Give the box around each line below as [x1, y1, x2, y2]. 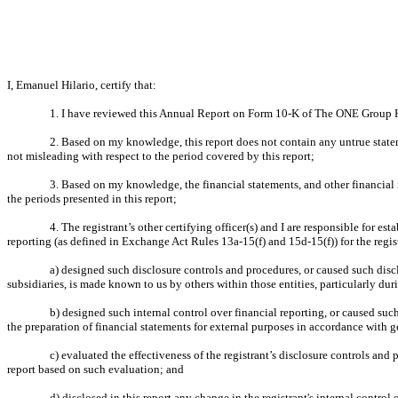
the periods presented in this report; [7, 192, 177, 205]
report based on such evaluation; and [7, 362, 184, 376]
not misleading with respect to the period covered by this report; [7, 149, 314, 163]
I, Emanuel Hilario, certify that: [7, 78, 156, 92]
